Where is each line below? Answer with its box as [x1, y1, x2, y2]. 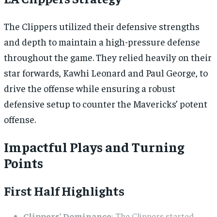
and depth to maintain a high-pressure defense [4, 35, 200, 48]
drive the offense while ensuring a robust [4, 82, 175, 94]
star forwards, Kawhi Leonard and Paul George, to [4, 66, 208, 79]
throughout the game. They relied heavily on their [4, 51, 212, 63]
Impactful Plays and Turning [4, 138, 184, 155]
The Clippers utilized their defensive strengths [4, 20, 200, 32]
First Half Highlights [4, 182, 124, 199]
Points [4, 154, 43, 171]
